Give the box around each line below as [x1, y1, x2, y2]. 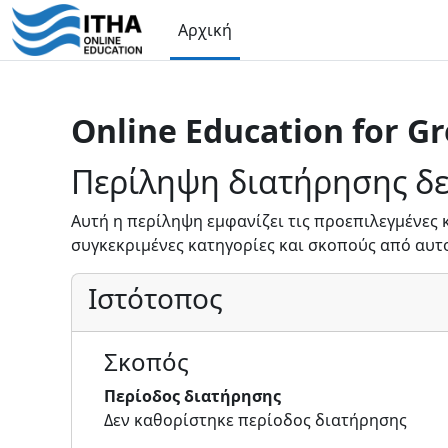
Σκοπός [104, 345, 189, 378]
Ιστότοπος [88, 279, 223, 317]
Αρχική [178, 19, 232, 41]
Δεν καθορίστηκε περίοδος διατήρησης [104, 409, 407, 431]
